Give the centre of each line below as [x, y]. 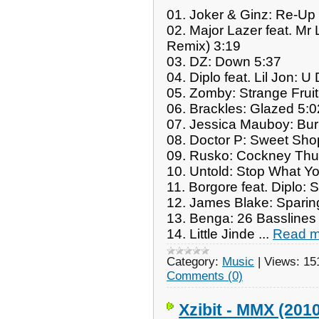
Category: [193, 261]
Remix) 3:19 [204, 46]
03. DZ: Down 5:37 [224, 61]
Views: [282, 261]
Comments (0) [205, 276]
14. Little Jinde [213, 234]
